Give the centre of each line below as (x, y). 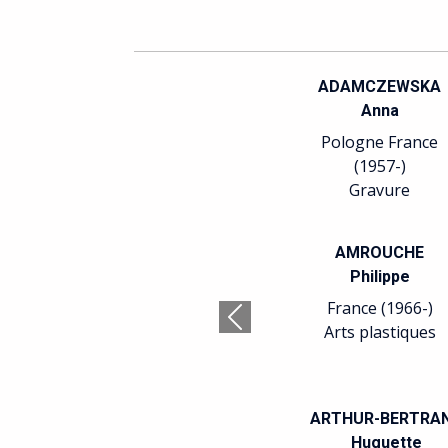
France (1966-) (379, 308)
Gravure (380, 190)
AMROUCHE (380, 252)
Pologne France (380, 142)
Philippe (379, 276)
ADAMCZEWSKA (380, 86)
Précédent (271, 327)
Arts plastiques (379, 332)
